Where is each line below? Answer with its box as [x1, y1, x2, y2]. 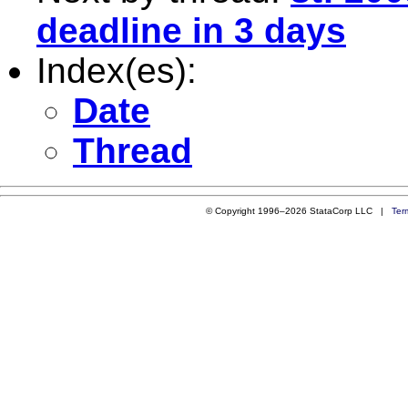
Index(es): [36, 50, 197, 90]
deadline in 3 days [36, 10, 346, 50]
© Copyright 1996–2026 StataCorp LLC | [205, 205, 392, 216]
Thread [73, 130, 192, 170]
